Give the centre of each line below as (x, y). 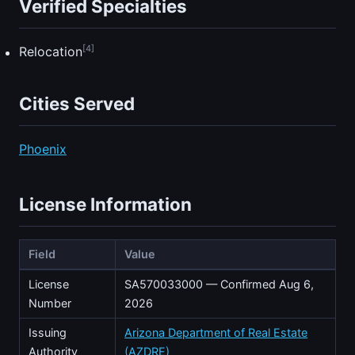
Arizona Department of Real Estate (216, 332)
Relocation (51, 52)
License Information (105, 204)
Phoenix (43, 149)
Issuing (48, 332)
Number (50, 303)
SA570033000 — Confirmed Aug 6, (219, 284)
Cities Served (77, 103)
